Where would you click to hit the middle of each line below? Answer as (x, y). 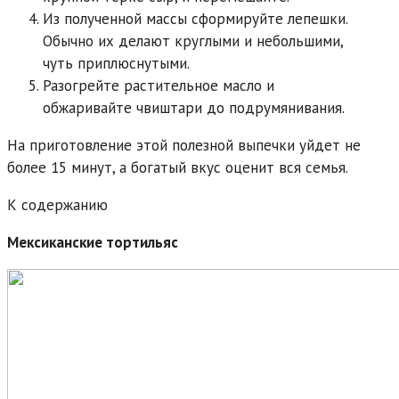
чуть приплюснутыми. (116, 63)
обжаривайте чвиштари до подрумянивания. (194, 107)
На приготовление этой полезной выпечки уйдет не (184, 145)
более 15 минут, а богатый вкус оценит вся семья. (178, 167)
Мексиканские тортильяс (93, 242)
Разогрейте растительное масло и (159, 85)
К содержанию (57, 204)
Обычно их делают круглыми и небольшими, (193, 41)
